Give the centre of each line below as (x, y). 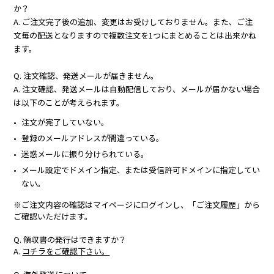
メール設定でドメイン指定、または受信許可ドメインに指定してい (141, 169)
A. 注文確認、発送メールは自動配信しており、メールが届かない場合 (137, 89)
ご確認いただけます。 (53, 216)
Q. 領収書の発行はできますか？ (70, 239)
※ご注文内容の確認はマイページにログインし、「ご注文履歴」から (137, 204)
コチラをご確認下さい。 (66, 251)
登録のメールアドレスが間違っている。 (93, 138)
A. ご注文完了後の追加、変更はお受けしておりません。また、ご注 (133, 21)
